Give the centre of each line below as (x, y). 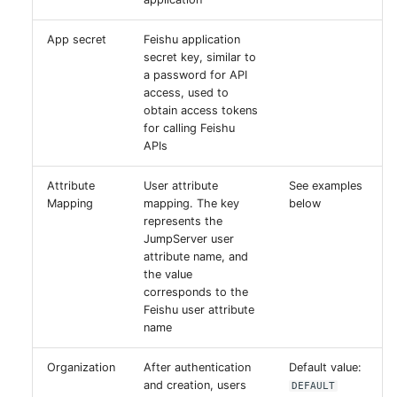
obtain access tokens (201, 110)
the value (168, 274)
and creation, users (195, 385)
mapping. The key (191, 203)
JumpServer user (189, 238)
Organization (81, 367)
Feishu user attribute (199, 309)
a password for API (195, 74)
